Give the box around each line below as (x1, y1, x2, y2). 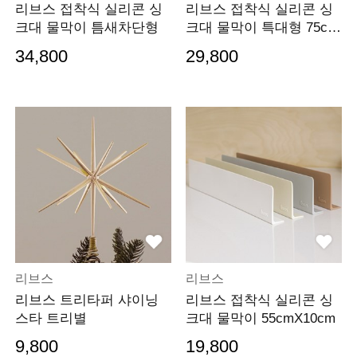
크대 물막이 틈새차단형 (15, 20, 159, 36)
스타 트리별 (15, 310, 88, 326)
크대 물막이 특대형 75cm (185, 20, 339, 36)
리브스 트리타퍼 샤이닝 (15, 292, 159, 308)
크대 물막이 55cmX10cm (185, 310, 335, 326)
